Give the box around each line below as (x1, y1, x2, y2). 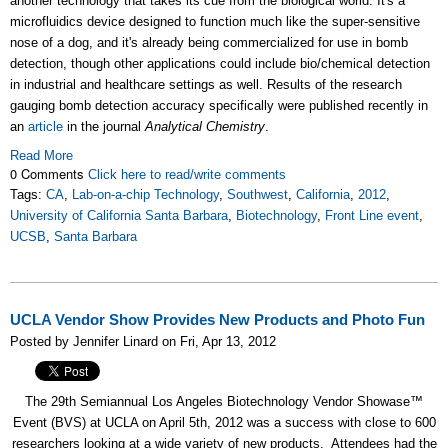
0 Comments (10, 164, 88, 184)
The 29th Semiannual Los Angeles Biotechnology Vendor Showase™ (25, 394, 423, 410)
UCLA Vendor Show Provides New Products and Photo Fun (10, 312, 425, 329)
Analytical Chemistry (145, 119, 265, 135)
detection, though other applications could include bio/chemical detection (10, 56, 430, 72)
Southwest (227, 187, 288, 203)
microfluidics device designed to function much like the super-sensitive (10, 14, 420, 30)
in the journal (63, 119, 145, 135)
